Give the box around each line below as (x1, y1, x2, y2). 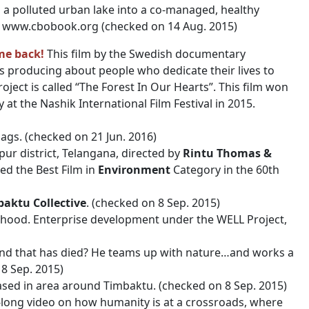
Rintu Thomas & (183, 146, 272, 161)
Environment (98, 162, 170, 177)
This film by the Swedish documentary (44, 46, 246, 61)
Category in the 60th (170, 162, 279, 177)
